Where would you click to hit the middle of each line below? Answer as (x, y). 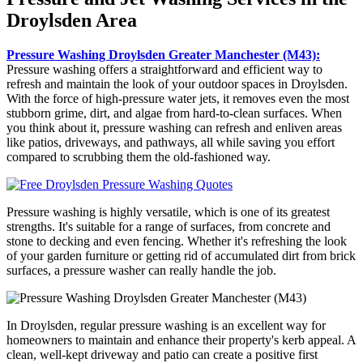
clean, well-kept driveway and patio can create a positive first (162, 354)
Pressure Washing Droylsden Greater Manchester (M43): (163, 54)
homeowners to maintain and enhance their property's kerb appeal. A (181, 340)
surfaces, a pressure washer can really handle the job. (141, 270)
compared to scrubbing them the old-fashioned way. (139, 156)
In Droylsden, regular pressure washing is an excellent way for (166, 325)
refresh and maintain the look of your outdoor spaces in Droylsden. (177, 83)
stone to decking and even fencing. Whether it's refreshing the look (177, 241)
